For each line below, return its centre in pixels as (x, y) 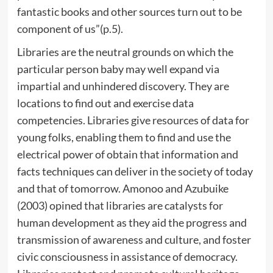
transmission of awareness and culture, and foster (134, 239)
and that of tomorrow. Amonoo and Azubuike (122, 188)
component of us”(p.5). (70, 28)
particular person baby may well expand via (118, 69)
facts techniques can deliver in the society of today (135, 171)
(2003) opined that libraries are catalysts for (120, 205)
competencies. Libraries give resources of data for (133, 120)
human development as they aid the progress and (132, 222)
